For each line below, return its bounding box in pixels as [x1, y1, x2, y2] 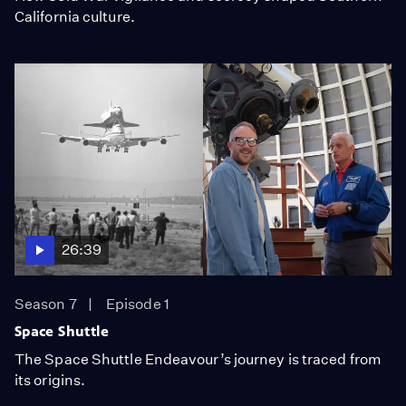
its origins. [14, 371, 86, 389]
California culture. [14, 7, 135, 25]
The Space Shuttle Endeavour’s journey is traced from [14, 350, 382, 368]
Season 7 [14, 295, 77, 313]
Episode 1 [106, 295, 169, 313]
